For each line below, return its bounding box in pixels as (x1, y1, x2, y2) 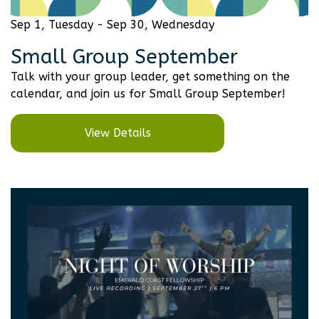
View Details (84, 125, 151, 140)
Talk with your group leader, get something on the (11, 69, 290, 83)
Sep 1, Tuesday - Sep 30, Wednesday (11, 17, 214, 31)
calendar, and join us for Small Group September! (11, 86, 286, 100)
